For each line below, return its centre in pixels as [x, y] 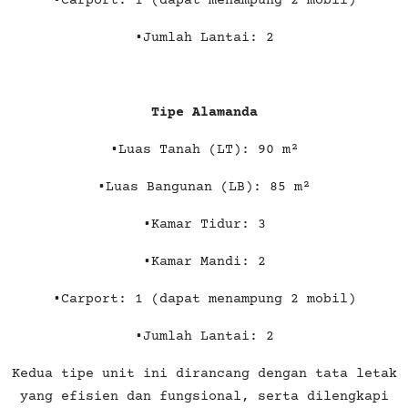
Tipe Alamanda [204, 112]
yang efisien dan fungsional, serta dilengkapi [204, 396]
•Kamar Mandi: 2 [204, 261]
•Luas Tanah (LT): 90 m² [204, 149]
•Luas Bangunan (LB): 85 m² [204, 187]
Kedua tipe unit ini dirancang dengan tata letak [204, 373]
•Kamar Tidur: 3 [204, 224]
